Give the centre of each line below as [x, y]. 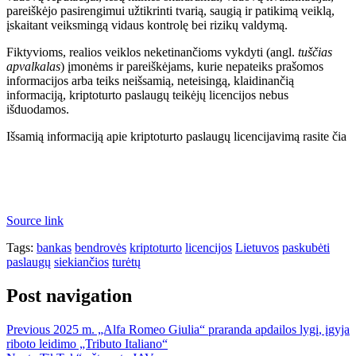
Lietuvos [257, 247]
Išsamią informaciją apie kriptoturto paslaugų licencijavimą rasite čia [176, 136]
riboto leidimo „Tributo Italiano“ [87, 343]
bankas [54, 247]
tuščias [315, 52]
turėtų [126, 261]
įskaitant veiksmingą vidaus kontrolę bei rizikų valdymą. [147, 25]
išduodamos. [38, 109]
